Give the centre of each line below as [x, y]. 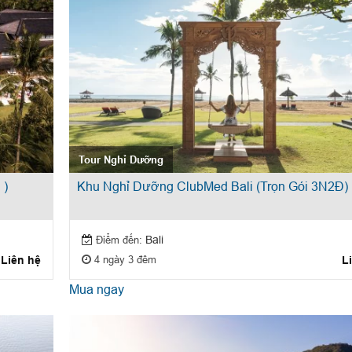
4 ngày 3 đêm [123, 259]
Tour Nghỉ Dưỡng [121, 159]
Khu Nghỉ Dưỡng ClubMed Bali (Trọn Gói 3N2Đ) [212, 187]
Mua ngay [96, 289]
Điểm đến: [119, 239]
